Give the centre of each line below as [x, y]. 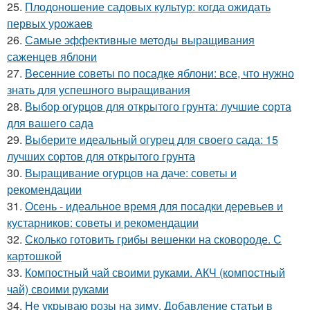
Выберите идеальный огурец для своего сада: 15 [152, 139]
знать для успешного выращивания [99, 90]
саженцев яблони [52, 56]
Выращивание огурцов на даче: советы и [131, 173]
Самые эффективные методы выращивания [140, 40]
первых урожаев [50, 23]
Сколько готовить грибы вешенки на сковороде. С [153, 239]
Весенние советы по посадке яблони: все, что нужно [159, 73]
